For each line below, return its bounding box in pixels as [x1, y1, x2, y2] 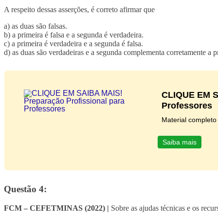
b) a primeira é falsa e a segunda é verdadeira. [4, 31, 144, 39]
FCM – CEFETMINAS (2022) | [4, 203, 109, 212]
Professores [161, 101, 212, 111]
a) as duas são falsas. [4, 22, 67, 31]
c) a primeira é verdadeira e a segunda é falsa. [4, 39, 143, 48]
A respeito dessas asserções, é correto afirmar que [4, 5, 155, 14]
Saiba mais [162, 138, 197, 146]
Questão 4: [4, 183, 47, 194]
